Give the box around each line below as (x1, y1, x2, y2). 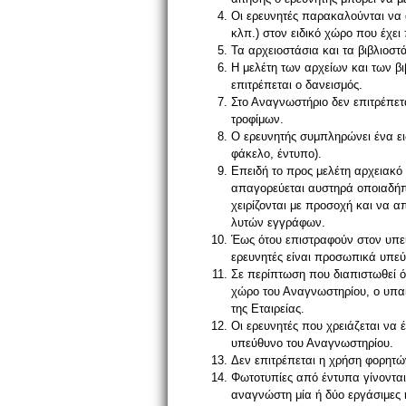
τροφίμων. (231, 112, 284, 126)
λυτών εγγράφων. (231, 216, 325, 229)
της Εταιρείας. (231, 302, 304, 315)
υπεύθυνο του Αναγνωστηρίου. (231, 336, 393, 350)
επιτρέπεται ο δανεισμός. (231, 78, 362, 92)
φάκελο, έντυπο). (231, 147, 322, 160)
